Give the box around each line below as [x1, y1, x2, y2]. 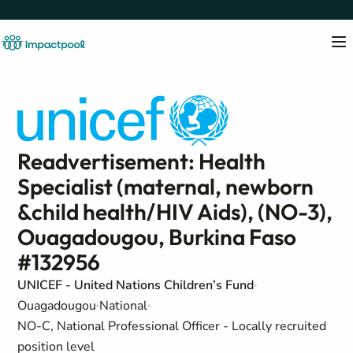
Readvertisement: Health [17, 147, 266, 175]
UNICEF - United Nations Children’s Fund [17, 277, 255, 294]
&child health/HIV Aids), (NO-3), [17, 198, 333, 225]
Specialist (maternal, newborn [17, 173, 314, 200]
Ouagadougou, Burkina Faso [17, 223, 297, 251]
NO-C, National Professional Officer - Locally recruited [17, 318, 327, 335]
